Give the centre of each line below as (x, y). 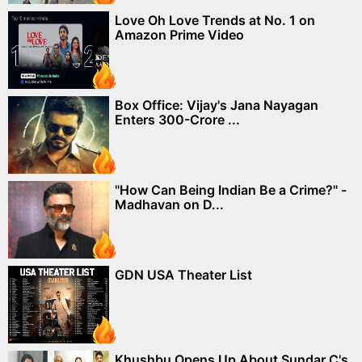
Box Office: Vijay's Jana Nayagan (217, 105)
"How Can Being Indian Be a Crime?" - (231, 189)
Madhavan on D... (169, 204)
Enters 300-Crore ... (177, 119)
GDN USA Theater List (183, 274)
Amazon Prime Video (179, 34)
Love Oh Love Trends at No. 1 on (215, 20)
